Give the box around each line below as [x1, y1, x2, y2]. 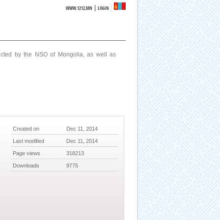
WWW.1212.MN [66, 5, 93, 11]
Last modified [13, 138, 45, 144]
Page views [13, 150, 41, 157]
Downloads [13, 163, 40, 169]
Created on [13, 126, 40, 132]
